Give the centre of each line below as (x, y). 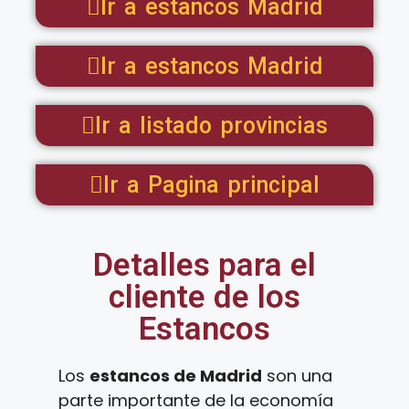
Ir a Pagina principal (211, 185)
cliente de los (204, 297)
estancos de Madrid (176, 376)
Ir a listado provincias (211, 126)
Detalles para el (204, 265)
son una (297, 376)
